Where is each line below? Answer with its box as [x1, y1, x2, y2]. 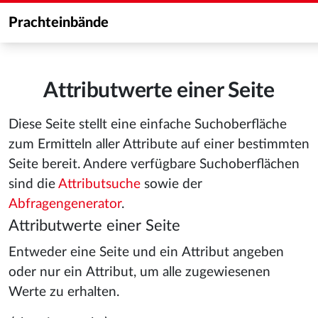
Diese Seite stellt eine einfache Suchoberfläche [9, 118, 287, 131]
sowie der [141, 177, 202, 191]
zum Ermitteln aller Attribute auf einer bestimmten [9, 138, 309, 151]
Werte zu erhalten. [9, 285, 119, 299]
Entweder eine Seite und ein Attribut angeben [9, 246, 284, 259]
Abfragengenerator [9, 197, 121, 211]
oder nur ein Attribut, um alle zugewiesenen [9, 265, 270, 279]
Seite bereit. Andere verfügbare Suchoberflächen [9, 158, 300, 171]
